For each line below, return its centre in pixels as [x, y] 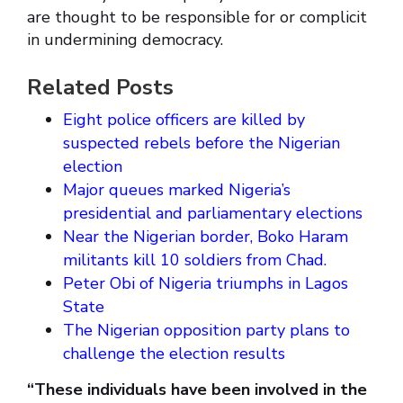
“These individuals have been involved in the [197, 390]
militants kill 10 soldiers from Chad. [195, 260]
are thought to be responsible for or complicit [197, 18]
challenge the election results [174, 354]
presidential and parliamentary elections [213, 214]
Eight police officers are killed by [184, 120]
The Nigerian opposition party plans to [206, 331]
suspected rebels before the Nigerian [201, 143]
